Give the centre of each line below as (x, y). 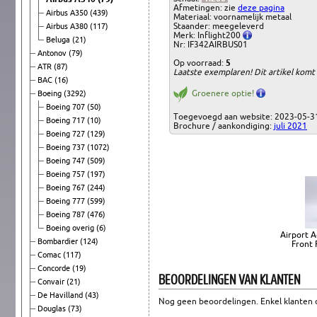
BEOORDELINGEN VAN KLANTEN (229, 279)
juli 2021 (290, 125)
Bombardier (59, 241)
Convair (52, 281)
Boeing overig (71, 227)
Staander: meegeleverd (219, 25)
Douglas (53, 308)
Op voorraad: (200, 62)
